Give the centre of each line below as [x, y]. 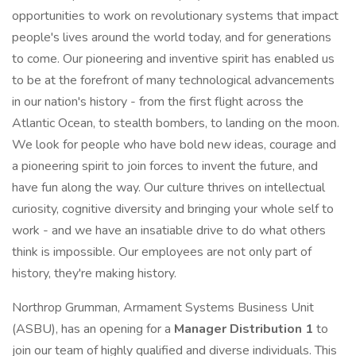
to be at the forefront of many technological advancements [173, 80]
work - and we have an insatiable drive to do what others [169, 230]
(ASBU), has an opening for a [93, 329]
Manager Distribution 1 [244, 329]
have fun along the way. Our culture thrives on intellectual [168, 188]
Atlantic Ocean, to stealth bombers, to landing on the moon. [176, 123]
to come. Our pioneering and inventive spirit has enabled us [173, 59]
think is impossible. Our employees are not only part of [162, 252]
